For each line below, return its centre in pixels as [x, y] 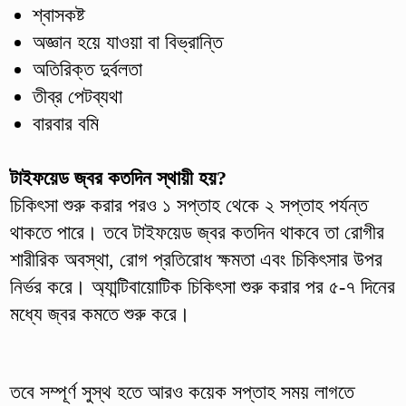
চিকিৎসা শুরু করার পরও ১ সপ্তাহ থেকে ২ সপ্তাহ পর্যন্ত [188, 205]
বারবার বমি [65, 123]
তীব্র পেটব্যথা [77, 96]
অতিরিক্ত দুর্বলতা [87, 69]
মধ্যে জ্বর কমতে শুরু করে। [100, 314]
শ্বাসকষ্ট [58, 14]
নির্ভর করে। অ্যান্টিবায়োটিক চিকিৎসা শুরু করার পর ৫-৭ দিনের [202, 286]
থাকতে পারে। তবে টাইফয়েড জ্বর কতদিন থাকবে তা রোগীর [197, 232]
